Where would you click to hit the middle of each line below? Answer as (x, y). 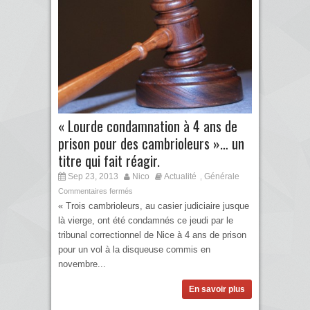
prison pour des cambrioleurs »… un (151, 143)
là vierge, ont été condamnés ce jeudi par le (146, 220)
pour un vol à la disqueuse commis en (134, 249)
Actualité (180, 176)
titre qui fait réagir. (109, 160)
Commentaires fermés (95, 191)
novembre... (82, 264)
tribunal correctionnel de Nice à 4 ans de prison (152, 235)
